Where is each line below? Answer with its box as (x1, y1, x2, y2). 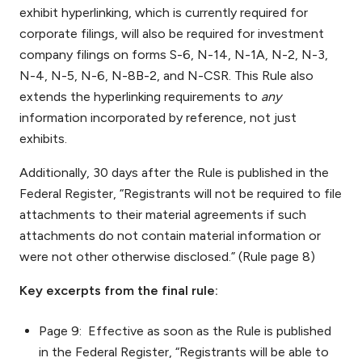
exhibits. (19, 131, 67, 147)
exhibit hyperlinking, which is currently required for (19, 5, 308, 21)
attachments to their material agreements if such (19, 207, 306, 223)
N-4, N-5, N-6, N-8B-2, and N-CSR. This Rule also (19, 68, 314, 84)
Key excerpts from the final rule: (19, 283, 218, 299)
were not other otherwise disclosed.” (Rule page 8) (19, 249, 315, 265)
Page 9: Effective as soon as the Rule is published (39, 323, 331, 339)
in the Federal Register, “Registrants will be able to (39, 344, 329, 360)
